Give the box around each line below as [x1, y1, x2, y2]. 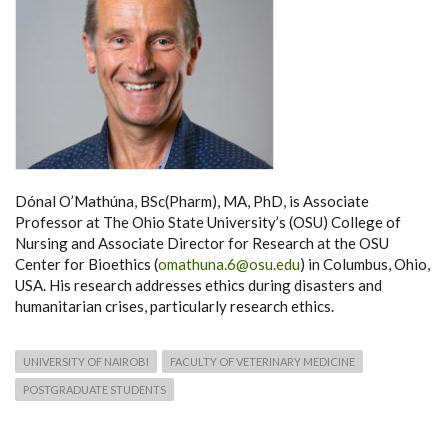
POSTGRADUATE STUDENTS [23, 382, 166, 396]
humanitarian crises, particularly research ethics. [15, 296, 334, 315]
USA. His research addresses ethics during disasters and [15, 275, 382, 294]
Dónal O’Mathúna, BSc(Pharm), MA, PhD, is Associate [15, 191, 369, 210]
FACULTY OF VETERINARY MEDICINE [170, 354, 355, 368]
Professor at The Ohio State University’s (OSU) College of [15, 212, 401, 231]
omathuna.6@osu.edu [158, 254, 300, 273]
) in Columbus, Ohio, [300, 254, 430, 273]
